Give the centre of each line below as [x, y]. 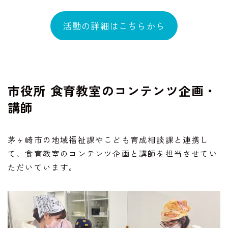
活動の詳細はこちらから [114, 25]
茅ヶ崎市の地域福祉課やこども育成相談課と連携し [108, 139]
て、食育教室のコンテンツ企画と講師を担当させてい [113, 153]
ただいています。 [43, 167]
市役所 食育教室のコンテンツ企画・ [112, 90]
